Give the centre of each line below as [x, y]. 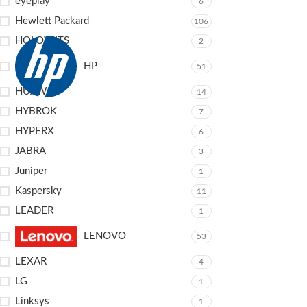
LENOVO [105, 236]
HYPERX [35, 131]
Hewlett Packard [52, 21]
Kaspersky [38, 191]
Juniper [31, 171]
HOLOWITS [42, 41]
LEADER [34, 211]
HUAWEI [36, 91]
